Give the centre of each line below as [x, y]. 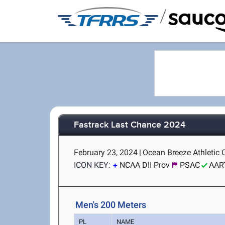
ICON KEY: [92, 165]
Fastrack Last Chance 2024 [130, 125]
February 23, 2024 [106, 152]
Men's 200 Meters [111, 205]
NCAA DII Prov [145, 165]
